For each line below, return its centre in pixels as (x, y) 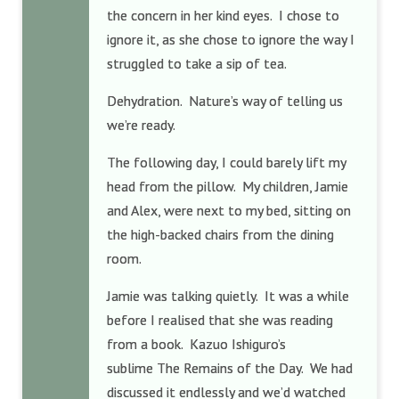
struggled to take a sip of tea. (197, 63)
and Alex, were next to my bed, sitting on (229, 210)
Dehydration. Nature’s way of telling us (225, 101)
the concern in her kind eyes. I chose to (223, 15)
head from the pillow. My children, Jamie (228, 186)
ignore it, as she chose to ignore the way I (231, 39)
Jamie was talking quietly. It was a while (228, 296)
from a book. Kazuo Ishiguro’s (196, 344)
